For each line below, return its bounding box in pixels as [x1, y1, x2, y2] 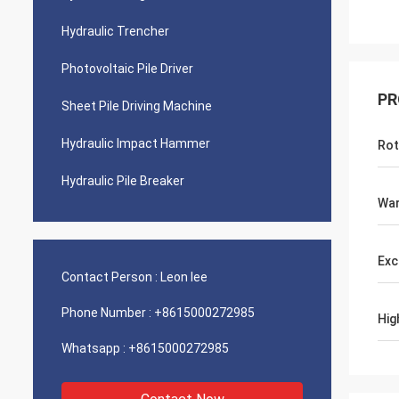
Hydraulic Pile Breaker [61, 174, 184, 188]
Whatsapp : [61, 341, 126, 355]
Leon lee [160, 270, 208, 284]
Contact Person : [61, 270, 158, 284]
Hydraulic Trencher [61, 24, 169, 38]
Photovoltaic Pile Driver [61, 61, 193, 76]
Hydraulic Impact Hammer [61, 136, 210, 151]
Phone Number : [61, 305, 151, 320]
